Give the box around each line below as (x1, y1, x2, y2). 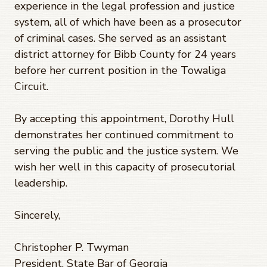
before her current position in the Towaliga (14, 63, 226, 77)
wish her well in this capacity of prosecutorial (14, 159, 235, 174)
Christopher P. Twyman (14, 240, 129, 254)
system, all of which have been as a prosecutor (14, 14, 241, 29)
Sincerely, (14, 207, 60, 222)
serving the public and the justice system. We (14, 143, 238, 158)
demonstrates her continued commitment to (14, 127, 234, 142)
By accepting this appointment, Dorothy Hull (14, 111, 234, 126)
